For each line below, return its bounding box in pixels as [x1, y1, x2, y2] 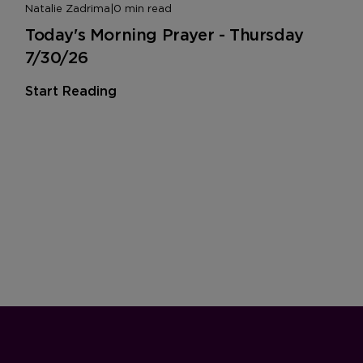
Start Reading [25, 83, 117, 99]
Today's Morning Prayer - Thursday [25, 24, 304, 45]
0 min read [113, 2, 172, 15]
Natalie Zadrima [25, 2, 110, 15]
